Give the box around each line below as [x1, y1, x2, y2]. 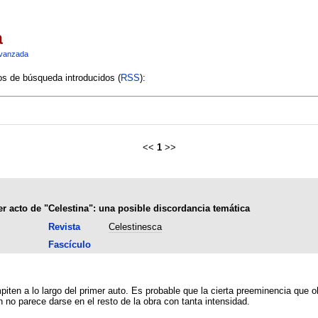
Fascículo [48, 238, 91, 250]
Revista [48, 221, 80, 232]
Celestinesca [108, 221, 162, 232]
